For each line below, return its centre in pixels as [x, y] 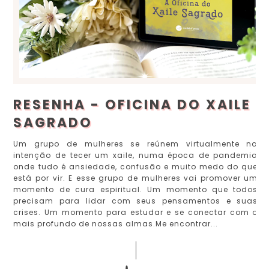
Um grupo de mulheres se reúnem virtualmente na [136, 144]
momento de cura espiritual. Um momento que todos [136, 189]
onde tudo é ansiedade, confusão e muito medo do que [136, 166]
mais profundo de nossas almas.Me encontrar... [116, 223]
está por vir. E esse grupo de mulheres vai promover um [136, 178]
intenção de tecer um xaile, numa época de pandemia [136, 155]
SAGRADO [53, 122]
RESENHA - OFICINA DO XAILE [132, 104]
